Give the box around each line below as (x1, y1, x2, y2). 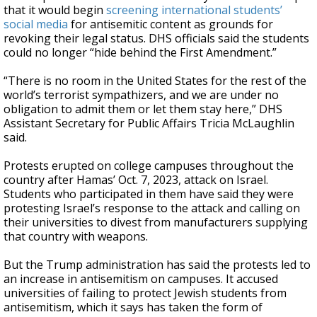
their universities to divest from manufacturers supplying (4, 214, 308, 230)
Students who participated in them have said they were (4, 186, 294, 202)
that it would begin (4, 2, 106, 18)
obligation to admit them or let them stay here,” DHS (4, 101, 282, 117)
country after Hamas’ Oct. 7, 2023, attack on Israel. (4, 172, 268, 188)
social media (4, 16, 68, 32)
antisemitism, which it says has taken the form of (4, 299, 263, 315)
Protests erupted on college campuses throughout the (4, 158, 294, 173)
